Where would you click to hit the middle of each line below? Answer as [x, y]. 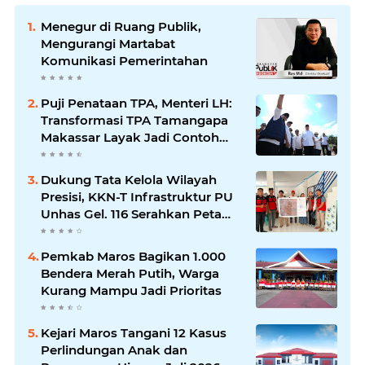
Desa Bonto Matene [102, 248]
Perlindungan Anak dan [114, 350]
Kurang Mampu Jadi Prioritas [131, 290]
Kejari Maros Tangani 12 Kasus [134, 332]
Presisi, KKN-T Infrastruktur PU [137, 196]
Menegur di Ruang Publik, [121, 26]
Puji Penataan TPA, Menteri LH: [136, 103]
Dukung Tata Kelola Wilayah [129, 179]
